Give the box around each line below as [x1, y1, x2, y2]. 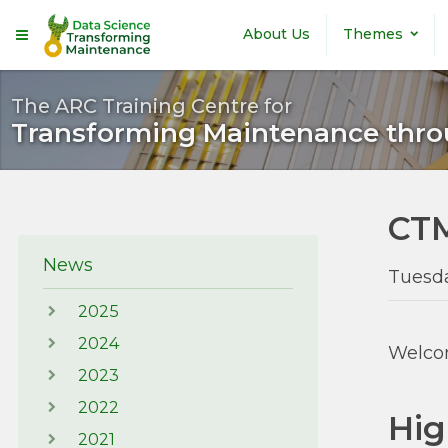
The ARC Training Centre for [10, 94, 292, 118]
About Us [242, 25, 310, 43]
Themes [342, 25, 403, 43]
